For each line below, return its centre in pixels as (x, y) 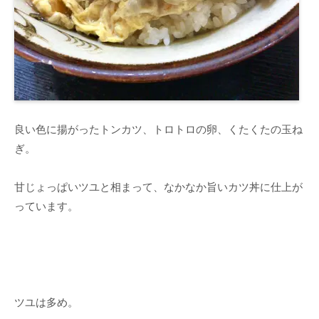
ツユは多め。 (46, 303)
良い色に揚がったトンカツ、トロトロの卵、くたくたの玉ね (158, 130)
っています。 (46, 206)
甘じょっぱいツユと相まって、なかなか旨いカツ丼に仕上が (158, 187)
